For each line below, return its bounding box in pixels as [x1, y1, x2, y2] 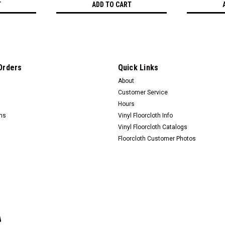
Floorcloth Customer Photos [118, 135, 196, 142]
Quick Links [118, 62, 159, 72]
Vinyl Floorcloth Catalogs [118, 123, 187, 131]
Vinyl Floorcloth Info [118, 111, 173, 119]
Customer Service [118, 88, 168, 96]
